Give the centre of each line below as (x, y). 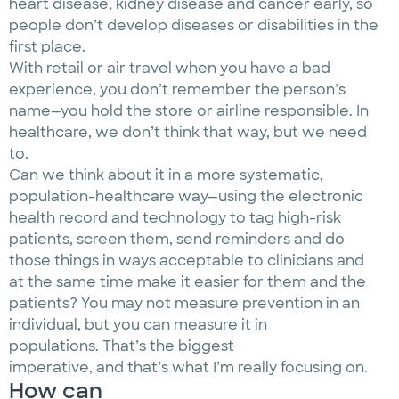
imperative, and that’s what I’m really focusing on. (190, 367)
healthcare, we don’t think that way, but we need (188, 132)
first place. (49, 47)
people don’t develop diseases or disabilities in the (194, 25)
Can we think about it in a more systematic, (166, 175)
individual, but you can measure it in (138, 325)
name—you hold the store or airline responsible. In (189, 111)
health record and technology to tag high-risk (175, 218)
